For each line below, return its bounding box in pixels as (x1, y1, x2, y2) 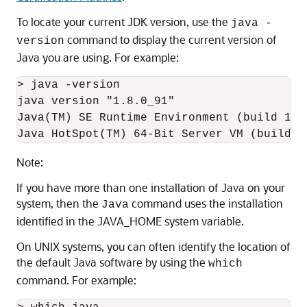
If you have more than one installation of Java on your (16, 180, 285, 195)
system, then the (16, 196, 101, 210)
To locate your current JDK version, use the (16, 14, 231, 29)
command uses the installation (129, 196, 283, 210)
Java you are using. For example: (16, 50, 179, 64)
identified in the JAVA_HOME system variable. (16, 214, 244, 228)
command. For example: (16, 273, 136, 287)
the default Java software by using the (16, 255, 208, 269)
